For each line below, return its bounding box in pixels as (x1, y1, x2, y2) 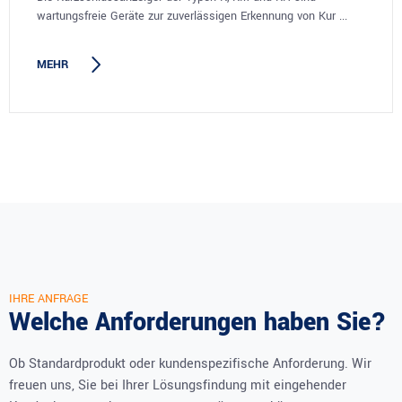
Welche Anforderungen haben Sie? (9, 304, 387, 340)
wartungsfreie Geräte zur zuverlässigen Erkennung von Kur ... (37, 7, 347, 24)
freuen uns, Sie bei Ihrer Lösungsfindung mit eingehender (9, 375, 346, 395)
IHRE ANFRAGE (9, 290, 88, 307)
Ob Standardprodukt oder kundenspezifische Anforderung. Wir (9, 354, 371, 373)
